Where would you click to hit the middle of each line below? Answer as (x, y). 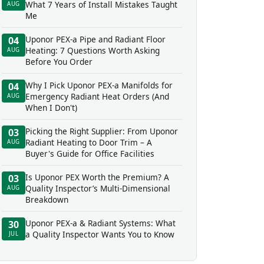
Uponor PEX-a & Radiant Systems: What (100, 223)
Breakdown (47, 199)
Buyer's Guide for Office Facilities (90, 154)
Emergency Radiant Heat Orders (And (97, 96)
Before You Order (59, 62)
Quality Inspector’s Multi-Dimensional (98, 188)
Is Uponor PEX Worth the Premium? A (97, 177)
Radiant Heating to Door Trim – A (89, 142)
